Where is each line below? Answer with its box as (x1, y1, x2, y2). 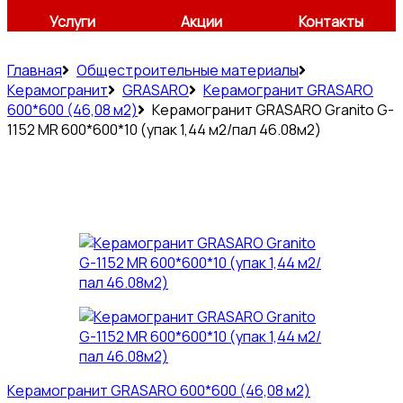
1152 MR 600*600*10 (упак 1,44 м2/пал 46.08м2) (7, 120, 321, 139)
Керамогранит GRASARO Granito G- (152, 100, 394, 120)
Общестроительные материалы (76, 60, 299, 80)
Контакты (299, 12, 363, 31)
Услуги (49, 12, 95, 31)
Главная (7, 60, 62, 80)
